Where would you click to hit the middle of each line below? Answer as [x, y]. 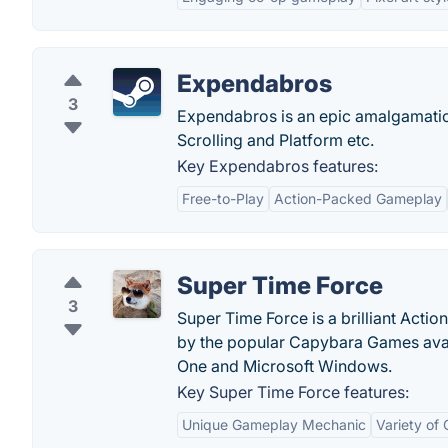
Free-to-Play [223, 198]
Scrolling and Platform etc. [275, 140]
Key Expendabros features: [277, 166]
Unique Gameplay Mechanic [274, 424]
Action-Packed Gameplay [358, 198]
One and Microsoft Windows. [284, 366]
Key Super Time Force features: [293, 392]
